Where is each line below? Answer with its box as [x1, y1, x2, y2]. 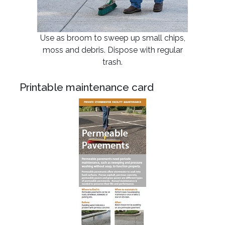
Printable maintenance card [20, 81, 154, 93]
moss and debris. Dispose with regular [42, 45, 183, 55]
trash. [102, 57, 123, 67]
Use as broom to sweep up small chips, [40, 33, 185, 43]
